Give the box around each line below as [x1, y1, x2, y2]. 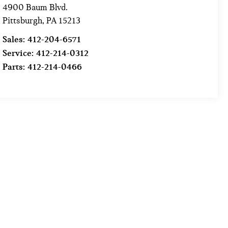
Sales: [3, 34, 28, 45]
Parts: [3, 62, 28, 72]
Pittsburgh [3, 15, 43, 26]
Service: [3, 48, 37, 59]
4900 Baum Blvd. [3, 2, 68, 13]
